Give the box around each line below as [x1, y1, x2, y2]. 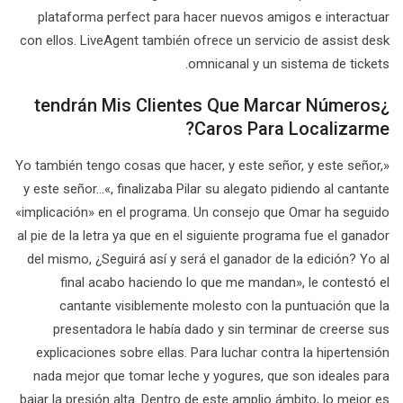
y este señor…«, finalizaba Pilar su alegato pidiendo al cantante [23, 181, 390, 197]
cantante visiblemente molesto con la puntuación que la [59, 298, 390, 314]
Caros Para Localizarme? [194, 118, 390, 139]
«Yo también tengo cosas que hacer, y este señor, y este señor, [15, 157, 383, 174]
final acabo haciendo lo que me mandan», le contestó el [60, 274, 390, 291]
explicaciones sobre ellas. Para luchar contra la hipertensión [36, 345, 390, 361]
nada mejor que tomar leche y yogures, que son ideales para [33, 368, 390, 384]
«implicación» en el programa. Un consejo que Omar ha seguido [15, 204, 390, 220]
